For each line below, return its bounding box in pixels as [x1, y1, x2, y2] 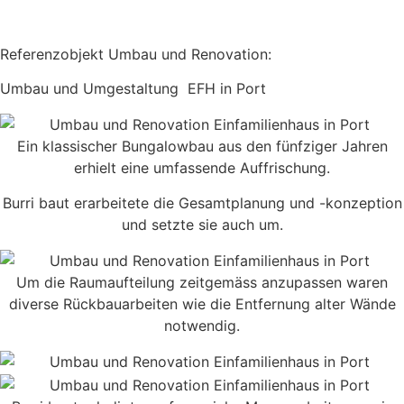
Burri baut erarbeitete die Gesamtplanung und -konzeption [2, 193, 402, 212]
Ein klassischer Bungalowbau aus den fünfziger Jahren [16, 137, 388, 156]
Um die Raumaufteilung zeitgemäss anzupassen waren [16, 272, 388, 291]
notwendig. [164, 316, 240, 335]
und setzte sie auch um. [121, 215, 283, 234]
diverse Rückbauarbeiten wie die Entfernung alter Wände [8, 294, 396, 313]
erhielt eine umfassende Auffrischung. [74, 159, 330, 178]
